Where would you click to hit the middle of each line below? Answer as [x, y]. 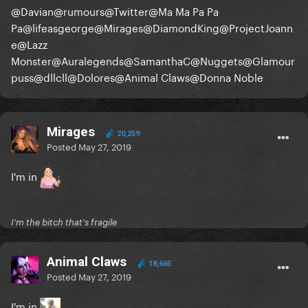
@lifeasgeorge [58, 27]
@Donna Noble [227, 77]
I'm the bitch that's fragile [64, 222]
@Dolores [91, 77]
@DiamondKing [181, 27]
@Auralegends [88, 60]
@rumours [79, 11]
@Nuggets [217, 60]
